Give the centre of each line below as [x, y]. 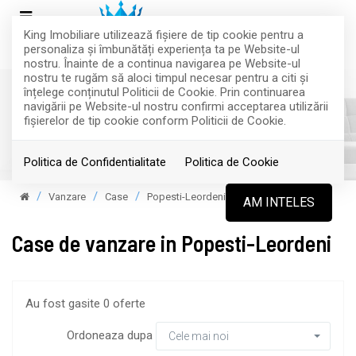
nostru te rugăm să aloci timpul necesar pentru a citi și [166, 78]
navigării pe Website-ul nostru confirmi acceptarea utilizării [176, 106]
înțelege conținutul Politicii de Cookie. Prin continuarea [164, 92]
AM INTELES [279, 202]
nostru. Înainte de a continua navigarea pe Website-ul [162, 64]
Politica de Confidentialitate [95, 162]
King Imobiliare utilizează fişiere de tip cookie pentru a [164, 35]
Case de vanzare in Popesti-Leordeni [172, 243]
